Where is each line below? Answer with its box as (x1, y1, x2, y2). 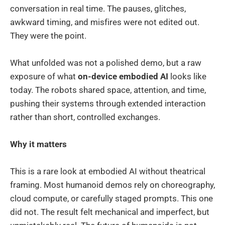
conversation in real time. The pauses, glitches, (10, 3, 186, 14)
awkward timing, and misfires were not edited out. (10, 17, 199, 27)
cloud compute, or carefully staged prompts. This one (10, 193, 213, 204)
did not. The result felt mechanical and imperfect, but (10, 207, 209, 217)
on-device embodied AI (78, 71, 168, 81)
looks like (168, 71, 206, 81)
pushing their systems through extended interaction (10, 98, 205, 108)
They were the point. (10, 30, 86, 41)
